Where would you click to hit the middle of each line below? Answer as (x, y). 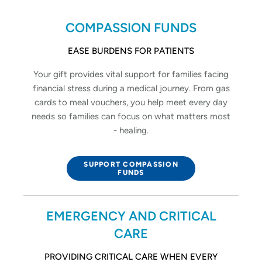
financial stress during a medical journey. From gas (131, 88)
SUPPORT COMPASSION (131, 164)
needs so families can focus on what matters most (131, 116)
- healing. (131, 130)
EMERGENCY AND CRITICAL (131, 216)
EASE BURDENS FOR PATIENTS (131, 51)
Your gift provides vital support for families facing (131, 74)
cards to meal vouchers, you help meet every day (131, 102)
